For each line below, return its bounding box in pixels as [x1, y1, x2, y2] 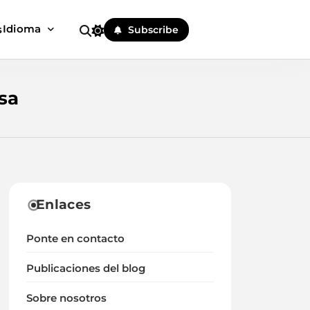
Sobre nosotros [26, 292, 107, 304]
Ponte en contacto [26, 232, 125, 245]
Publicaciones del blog [26, 262, 146, 275]
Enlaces [36, 197, 91, 212]
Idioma [2, 22, 42, 35]
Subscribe [128, 23, 179, 36]
